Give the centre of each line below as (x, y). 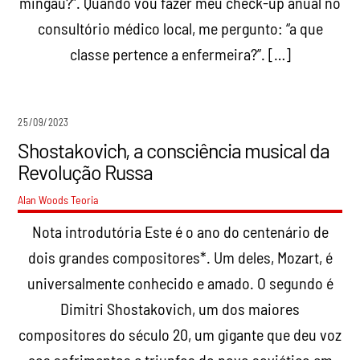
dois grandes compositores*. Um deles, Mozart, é (180, 257)
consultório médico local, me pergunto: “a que (180, 28)
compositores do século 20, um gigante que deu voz (180, 334)
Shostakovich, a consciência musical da (174, 150)
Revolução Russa (86, 172)
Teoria (85, 199)
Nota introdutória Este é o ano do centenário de (180, 231)
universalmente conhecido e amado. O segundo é (180, 282)
